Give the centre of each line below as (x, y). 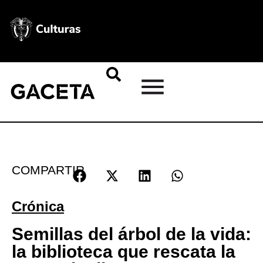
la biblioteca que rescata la (124, 251)
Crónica (38, 206)
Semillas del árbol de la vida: (131, 234)
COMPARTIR (48, 170)
